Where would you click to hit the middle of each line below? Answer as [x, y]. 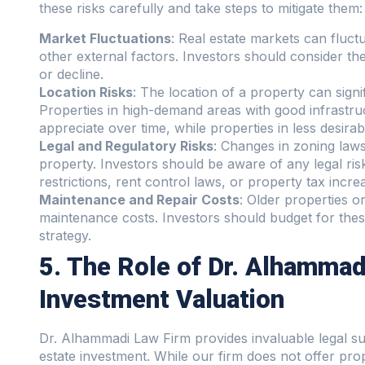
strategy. [65, 235]
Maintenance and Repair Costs [139, 199]
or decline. [71, 74]
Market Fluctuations [105, 38]
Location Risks [86, 92]
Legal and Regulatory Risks [126, 145]
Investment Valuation [162, 299]
